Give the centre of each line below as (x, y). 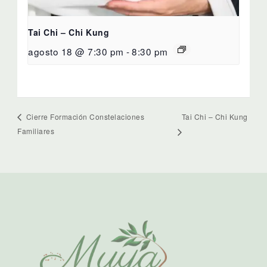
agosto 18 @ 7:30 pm (76, 52)
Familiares (36, 131)
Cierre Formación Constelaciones (84, 117)
